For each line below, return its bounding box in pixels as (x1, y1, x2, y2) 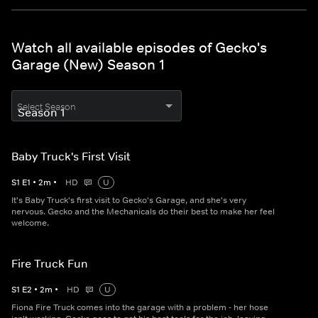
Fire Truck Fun (11, 256, 88, 271)
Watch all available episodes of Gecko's (11, 39, 267, 57)
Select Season (17, 101, 76, 114)
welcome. (11, 217, 49, 229)
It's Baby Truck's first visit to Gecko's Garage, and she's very (11, 194, 246, 207)
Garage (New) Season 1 (11, 56, 165, 74)
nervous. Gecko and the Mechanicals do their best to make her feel (11, 206, 275, 218)
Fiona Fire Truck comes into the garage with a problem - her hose (11, 302, 268, 314)
